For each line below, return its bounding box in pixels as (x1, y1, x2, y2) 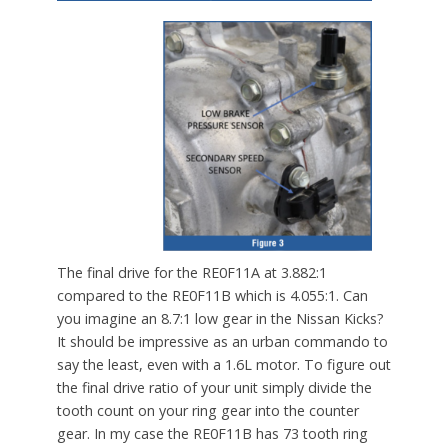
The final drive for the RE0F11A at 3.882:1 (56, 263, 327, 283)
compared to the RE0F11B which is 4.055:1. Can (56, 286, 368, 306)
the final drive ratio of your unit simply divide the (56, 378, 372, 398)
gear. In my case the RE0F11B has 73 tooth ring (56, 424, 368, 444)
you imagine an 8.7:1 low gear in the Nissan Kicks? (56, 309, 384, 329)
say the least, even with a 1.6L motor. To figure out (56, 355, 391, 375)
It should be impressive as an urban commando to (56, 332, 388, 352)
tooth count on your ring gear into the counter (56, 401, 359, 421)
